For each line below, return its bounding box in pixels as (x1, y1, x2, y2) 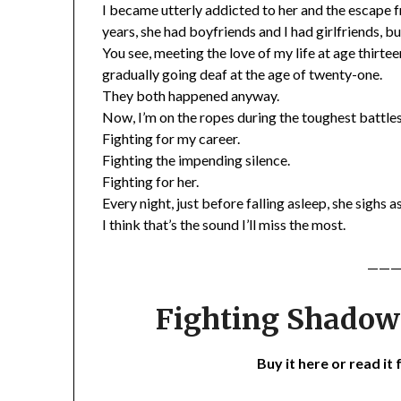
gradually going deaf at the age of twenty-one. (102, 65, 383, 83)
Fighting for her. (102, 173, 200, 191)
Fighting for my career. (102, 130, 241, 148)
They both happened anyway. (102, 87, 280, 105)
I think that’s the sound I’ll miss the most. (102, 216, 346, 234)
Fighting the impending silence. (102, 151, 291, 169)
